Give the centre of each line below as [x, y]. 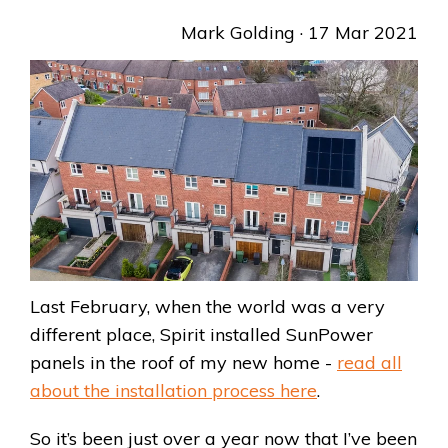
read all [369, 363]
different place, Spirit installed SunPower [201, 335]
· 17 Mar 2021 [356, 32]
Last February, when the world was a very [207, 307]
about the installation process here [173, 391]
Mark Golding [238, 32]
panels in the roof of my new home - [183, 363]
